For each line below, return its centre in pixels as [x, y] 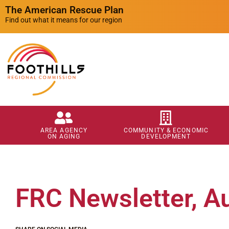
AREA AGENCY [64, 131]
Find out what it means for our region [64, 20]
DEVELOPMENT [166, 137]
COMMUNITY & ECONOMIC [166, 131]
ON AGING [64, 137]
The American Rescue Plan [64, 10]
